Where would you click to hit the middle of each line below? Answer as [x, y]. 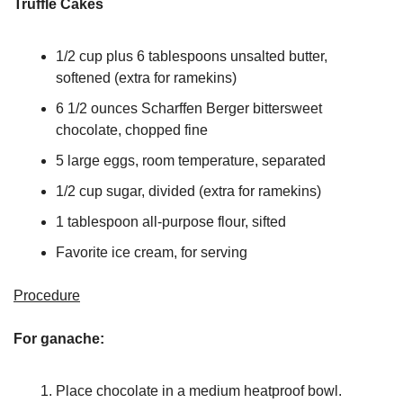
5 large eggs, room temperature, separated [191, 161]
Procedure [47, 296]
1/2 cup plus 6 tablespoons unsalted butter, [192, 56]
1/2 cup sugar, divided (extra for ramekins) [188, 191]
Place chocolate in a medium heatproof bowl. [199, 391]
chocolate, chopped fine [132, 130]
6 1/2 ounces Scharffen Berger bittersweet [189, 108]
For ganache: [59, 339]
